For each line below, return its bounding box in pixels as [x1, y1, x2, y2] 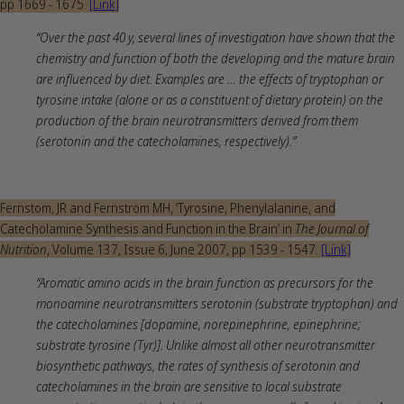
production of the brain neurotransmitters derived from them [36, 111, 358, 129]
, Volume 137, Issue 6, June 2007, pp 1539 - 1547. [47, 240, 321, 258]
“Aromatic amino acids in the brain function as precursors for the [36, 273, 373, 291]
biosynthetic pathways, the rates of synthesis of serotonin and [36, 356, 360, 374]
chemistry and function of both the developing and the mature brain [36, 49, 395, 67]
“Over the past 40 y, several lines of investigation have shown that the [36, 28, 395, 46]
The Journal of [295, 219, 369, 237]
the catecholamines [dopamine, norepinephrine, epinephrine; [36, 315, 361, 333]
